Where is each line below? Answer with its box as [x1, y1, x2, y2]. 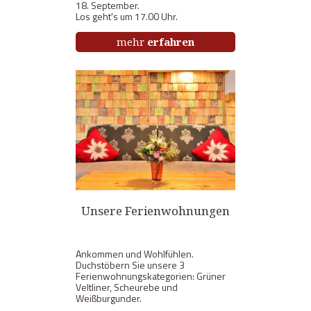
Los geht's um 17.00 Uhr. [76, 8, 178, 24]
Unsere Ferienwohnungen [81, 202, 230, 219]
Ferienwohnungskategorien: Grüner [76, 268, 226, 283]
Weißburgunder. [76, 290, 142, 305]
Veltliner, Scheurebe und [76, 279, 178, 294]
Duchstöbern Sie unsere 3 [76, 257, 185, 272]
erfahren [147, 34, 194, 49]
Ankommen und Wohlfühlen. [76, 246, 194, 261]
